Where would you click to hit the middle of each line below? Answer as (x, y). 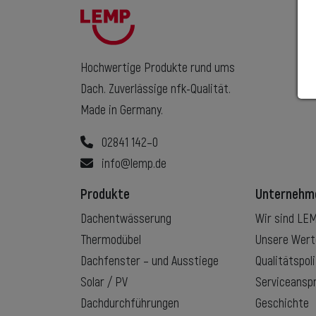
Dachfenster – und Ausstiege (151, 262)
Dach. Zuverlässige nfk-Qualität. (156, 90)
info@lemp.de (130, 164)
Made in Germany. (122, 111)
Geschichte (282, 304)
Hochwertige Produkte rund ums (158, 68)
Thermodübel (112, 241)
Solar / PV (105, 283)
